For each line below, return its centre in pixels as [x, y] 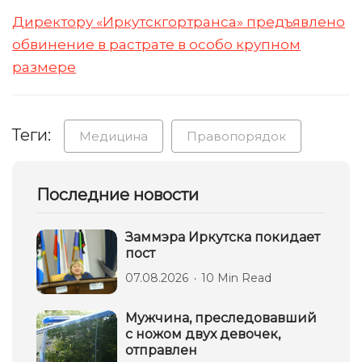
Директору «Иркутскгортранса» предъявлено [179, 22]
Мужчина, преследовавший [221, 318]
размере [44, 67]
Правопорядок [236, 136]
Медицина [114, 136]
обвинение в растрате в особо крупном [156, 44]
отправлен [161, 350]
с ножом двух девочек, [203, 334]
